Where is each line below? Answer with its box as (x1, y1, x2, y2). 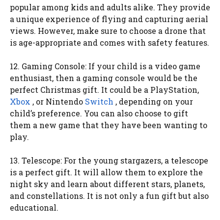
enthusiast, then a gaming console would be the (10, 72, 197, 83)
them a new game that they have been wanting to (10, 119, 207, 130)
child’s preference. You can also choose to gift (10, 108, 188, 118)
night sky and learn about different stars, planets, (10, 178, 205, 189)
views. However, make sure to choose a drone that (10, 25, 206, 36)
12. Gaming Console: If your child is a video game (10, 60, 200, 71)
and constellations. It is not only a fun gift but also (10, 190, 209, 201)
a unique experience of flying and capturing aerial (10, 13, 208, 24)
